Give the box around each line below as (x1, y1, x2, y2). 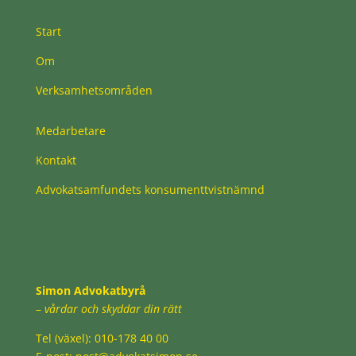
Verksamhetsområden (35, 83, 153, 99)
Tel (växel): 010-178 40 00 (35, 331, 168, 346)
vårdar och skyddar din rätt (44, 301, 182, 317)
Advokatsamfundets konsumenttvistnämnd (35, 182, 265, 198)
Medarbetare (35, 123, 106, 139)
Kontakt (35, 153, 76, 168)
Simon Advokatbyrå (35, 283, 145, 299)
